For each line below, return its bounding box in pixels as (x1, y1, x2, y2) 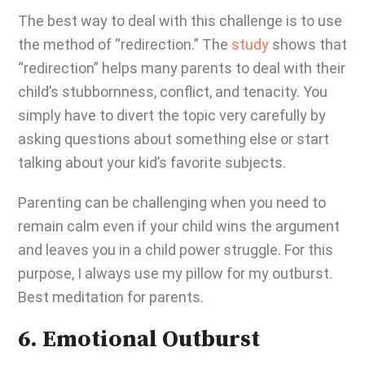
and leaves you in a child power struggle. (18, 241, 284, 258)
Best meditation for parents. (18, 288, 204, 306)
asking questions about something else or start (18, 130, 329, 147)
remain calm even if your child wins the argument (18, 218, 340, 235)
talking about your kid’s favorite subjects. (18, 154, 286, 171)
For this (284, 241, 333, 258)
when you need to (207, 194, 326, 211)
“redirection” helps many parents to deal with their (18, 59, 345, 77)
